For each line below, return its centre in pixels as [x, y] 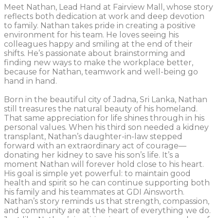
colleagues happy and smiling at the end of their [98, 44]
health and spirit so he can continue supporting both [107, 183]
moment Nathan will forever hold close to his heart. [104, 164]
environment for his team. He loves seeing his [91, 35]
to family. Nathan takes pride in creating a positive [100, 26]
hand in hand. [30, 81]
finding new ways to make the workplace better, [99, 63]
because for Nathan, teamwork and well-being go [101, 72]
